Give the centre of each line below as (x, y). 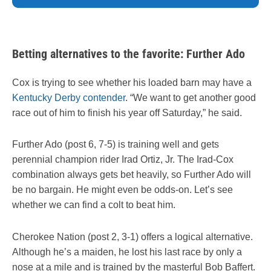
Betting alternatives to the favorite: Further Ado (129, 54)
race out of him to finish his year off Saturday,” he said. (127, 113)
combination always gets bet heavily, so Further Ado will (132, 175)
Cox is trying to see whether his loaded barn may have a (132, 83)
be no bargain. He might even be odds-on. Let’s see (122, 190)
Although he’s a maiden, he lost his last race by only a (127, 252)
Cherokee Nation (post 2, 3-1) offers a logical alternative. (132, 237)
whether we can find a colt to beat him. (94, 205)
